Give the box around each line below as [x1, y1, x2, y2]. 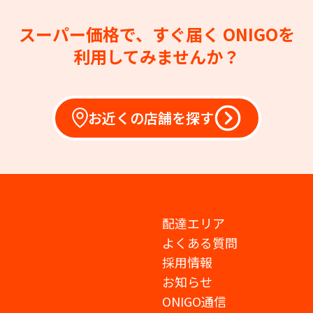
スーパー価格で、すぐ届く [18, 21, 223, 46]
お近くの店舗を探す [87, 107, 214, 128]
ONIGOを [222, 21, 295, 46]
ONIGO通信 [162, 291, 226, 310]
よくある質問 [162, 233, 238, 252]
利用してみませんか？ [73, 43, 240, 68]
